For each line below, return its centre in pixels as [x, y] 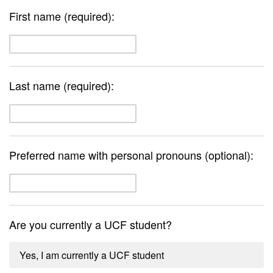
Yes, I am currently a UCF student [91, 255]
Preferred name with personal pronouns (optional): [131, 155]
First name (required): [62, 16]
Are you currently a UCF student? [90, 224]
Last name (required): [62, 85]
